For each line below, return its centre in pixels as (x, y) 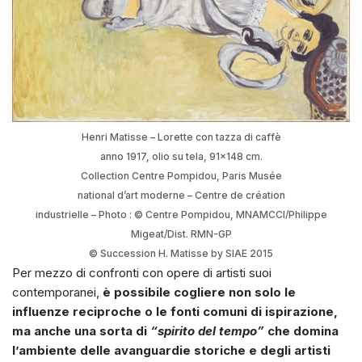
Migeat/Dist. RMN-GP (181, 234)
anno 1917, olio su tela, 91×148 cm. (181, 157)
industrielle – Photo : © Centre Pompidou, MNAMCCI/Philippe (181, 215)
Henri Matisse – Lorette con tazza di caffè (181, 137)
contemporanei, (57, 293)
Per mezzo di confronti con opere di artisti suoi (142, 273)
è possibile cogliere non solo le (199, 293)
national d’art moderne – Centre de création (181, 196)
